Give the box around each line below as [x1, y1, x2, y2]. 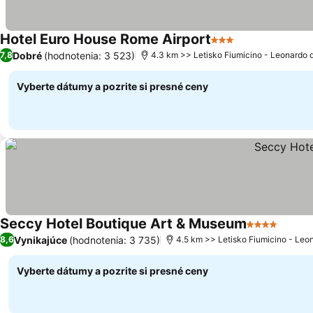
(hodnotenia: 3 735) [69, 233, 160, 246]
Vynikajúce [14, 233, 67, 246]
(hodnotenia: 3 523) [44, 49, 135, 61]
